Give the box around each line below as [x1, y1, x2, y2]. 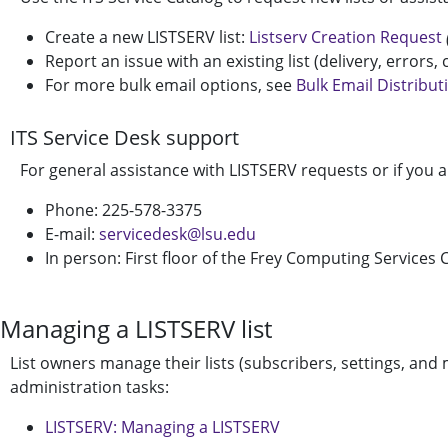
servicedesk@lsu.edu [99, 223, 256, 245]
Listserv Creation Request [249, 26, 442, 48]
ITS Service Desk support [10, 124, 239, 151]
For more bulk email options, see [45, 74, 296, 96]
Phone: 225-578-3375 [45, 199, 202, 221]
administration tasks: [10, 376, 169, 398]
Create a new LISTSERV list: [45, 26, 249, 48]
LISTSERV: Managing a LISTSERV [45, 416, 280, 438]
